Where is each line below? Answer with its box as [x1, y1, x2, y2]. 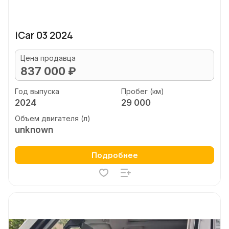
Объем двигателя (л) [15, 114, 90, 123]
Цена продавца [20, 54, 76, 62]
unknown [15, 125, 53, 135]
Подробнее [91, 150, 138, 160]
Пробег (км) [121, 86, 164, 96]
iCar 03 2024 [15, 29, 73, 42]
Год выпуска [15, 86, 59, 96]
